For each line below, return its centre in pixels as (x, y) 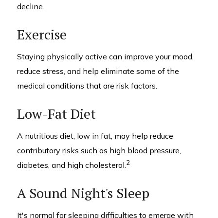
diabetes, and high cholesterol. (72, 165)
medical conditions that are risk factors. (87, 86)
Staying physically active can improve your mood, (105, 56)
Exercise (42, 34)
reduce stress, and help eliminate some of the (98, 71)
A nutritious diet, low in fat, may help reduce (95, 136)
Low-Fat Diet (56, 114)
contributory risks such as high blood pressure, (99, 150)
